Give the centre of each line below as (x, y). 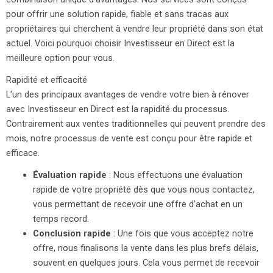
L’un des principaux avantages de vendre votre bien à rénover (128, 94)
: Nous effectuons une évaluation (174, 175)
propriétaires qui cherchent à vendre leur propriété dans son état (135, 28)
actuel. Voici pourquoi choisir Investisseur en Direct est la (120, 43)
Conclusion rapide (72, 233)
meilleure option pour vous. (60, 58)
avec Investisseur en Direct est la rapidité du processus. (118, 109)
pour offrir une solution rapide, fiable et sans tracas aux (117, 14)
